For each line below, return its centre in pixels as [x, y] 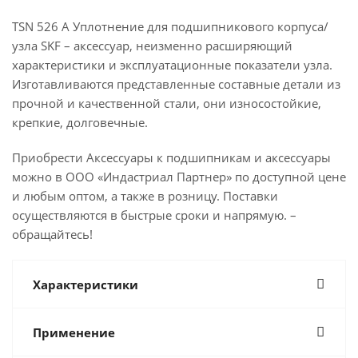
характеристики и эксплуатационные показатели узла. [172, 65]
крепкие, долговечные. [80, 122]
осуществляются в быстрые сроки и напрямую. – [154, 215]
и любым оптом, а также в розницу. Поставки [145, 196]
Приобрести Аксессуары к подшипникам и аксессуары [171, 157]
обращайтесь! [52, 234]
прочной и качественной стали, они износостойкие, [167, 103]
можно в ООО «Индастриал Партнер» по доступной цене [179, 177]
